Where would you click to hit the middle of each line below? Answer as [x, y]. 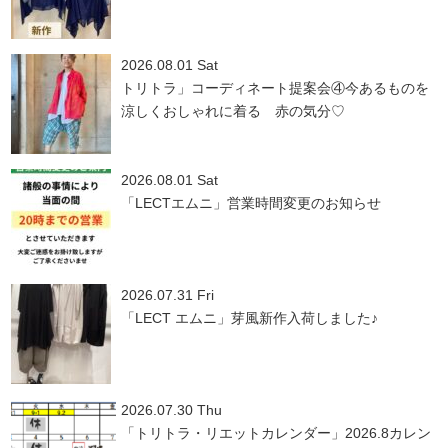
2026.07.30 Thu [172, 409]
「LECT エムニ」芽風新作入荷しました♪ [250, 317]
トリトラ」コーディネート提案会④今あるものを [275, 87]
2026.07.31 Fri [168, 294]
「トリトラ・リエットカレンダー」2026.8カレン [276, 432]
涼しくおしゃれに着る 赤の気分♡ [233, 110]
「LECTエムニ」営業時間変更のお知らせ [251, 202]
